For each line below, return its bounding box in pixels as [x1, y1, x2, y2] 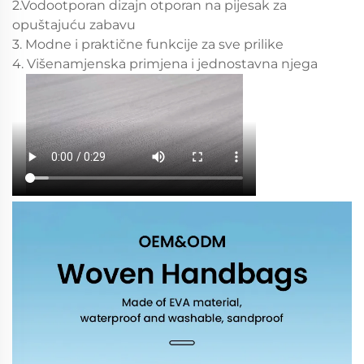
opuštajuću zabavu [12, 16, 136, 32]
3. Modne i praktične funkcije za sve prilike [12, 36, 284, 52]
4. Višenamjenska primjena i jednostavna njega [12, 55, 318, 71]
